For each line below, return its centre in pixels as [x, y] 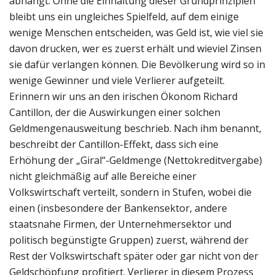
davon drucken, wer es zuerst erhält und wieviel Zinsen [135, 48]
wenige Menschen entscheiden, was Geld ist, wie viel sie [136, 32]
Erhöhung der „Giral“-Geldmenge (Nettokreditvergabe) [136, 160]
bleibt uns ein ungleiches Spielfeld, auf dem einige [124, 16]
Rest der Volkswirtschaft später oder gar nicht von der [134, 256]
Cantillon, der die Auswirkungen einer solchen [115, 112]
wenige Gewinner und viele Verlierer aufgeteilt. [117, 80]
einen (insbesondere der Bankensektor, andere [118, 208]
